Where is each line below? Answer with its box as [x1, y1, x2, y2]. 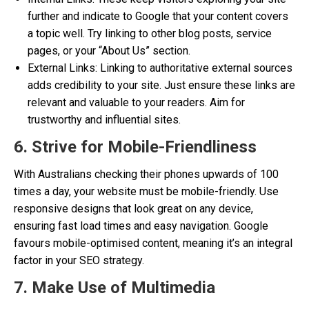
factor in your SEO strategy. [14, 254, 144, 267]
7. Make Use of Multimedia [14, 278, 215, 297]
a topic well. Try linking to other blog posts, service [28, 27, 272, 40]
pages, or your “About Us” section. [28, 44, 190, 57]
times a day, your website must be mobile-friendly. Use [14, 185, 279, 198]
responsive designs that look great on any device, [14, 202, 253, 215]
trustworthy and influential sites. [28, 113, 181, 126]
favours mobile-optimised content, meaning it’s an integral [14, 237, 292, 250]
